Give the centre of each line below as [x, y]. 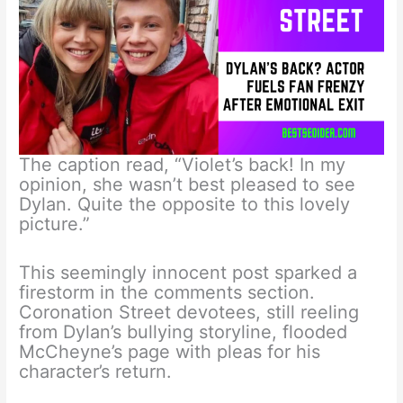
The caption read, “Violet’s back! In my [183, 164]
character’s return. [96, 371]
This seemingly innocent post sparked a [188, 272]
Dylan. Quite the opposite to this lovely [185, 204]
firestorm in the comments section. [167, 292]
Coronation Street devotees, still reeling [189, 312]
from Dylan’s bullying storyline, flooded [184, 331]
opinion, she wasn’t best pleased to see [188, 184]
